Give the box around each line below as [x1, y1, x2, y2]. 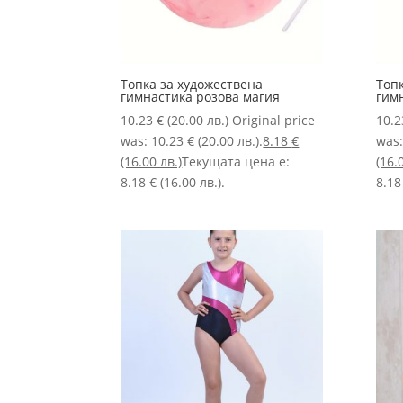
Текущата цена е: [182, 152, 291, 170]
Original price [232, 111, 316, 129]
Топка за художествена [121, 75, 264, 93]
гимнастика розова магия [121, 87, 281, 105]
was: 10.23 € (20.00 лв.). [121, 131, 264, 149]
